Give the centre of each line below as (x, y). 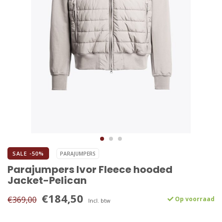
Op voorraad (194, 199)
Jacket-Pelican (47, 181)
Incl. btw (99, 201)
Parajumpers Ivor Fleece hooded (90, 170)
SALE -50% (28, 154)
